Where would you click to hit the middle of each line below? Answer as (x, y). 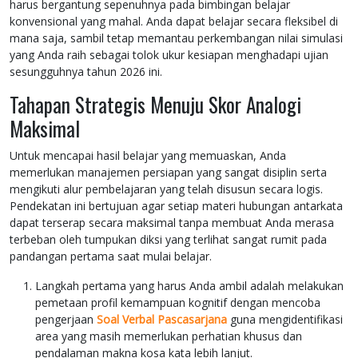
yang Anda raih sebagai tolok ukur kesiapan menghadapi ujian (169, 55)
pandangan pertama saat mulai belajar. (111, 257)
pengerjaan (66, 320)
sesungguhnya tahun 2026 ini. (86, 72)
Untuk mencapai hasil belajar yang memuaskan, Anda (148, 156)
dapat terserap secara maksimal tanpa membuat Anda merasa (172, 223)
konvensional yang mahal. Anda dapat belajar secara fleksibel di (174, 22)
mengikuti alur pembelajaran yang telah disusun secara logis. (166, 189)
